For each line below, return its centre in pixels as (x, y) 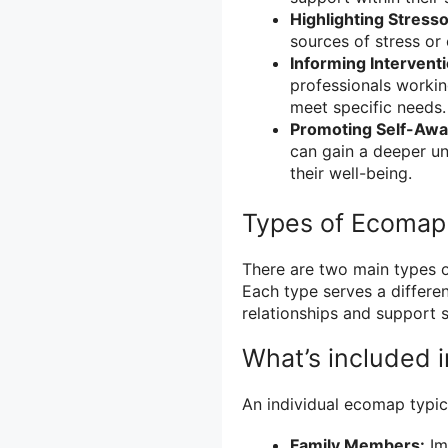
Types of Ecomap (344, 223)
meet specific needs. (368, 107)
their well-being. (351, 173)
